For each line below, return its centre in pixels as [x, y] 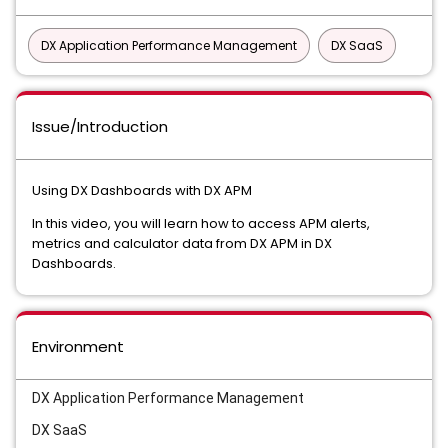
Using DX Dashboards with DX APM [142, 190]
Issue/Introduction [100, 126]
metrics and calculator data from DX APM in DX [182, 243]
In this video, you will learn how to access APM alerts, [201, 223]
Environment [78, 346]
